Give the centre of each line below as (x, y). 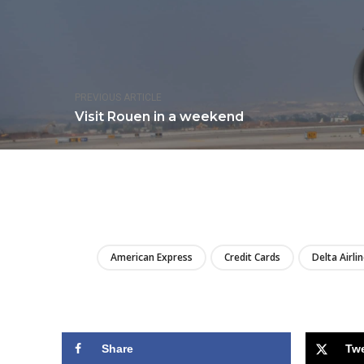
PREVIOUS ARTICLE (118, 98)
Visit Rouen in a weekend (159, 117)
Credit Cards (252, 258)
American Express (151, 258)
